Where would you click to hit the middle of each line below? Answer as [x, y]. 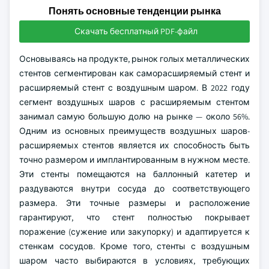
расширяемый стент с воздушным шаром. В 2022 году [134, 88]
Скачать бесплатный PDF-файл [136, 31]
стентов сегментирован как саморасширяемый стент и [134, 73]
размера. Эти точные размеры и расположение [134, 203]
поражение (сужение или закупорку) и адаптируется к [134, 232]
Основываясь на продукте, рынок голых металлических [134, 59]
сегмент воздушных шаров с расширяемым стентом [134, 102]
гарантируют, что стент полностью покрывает [134, 217]
